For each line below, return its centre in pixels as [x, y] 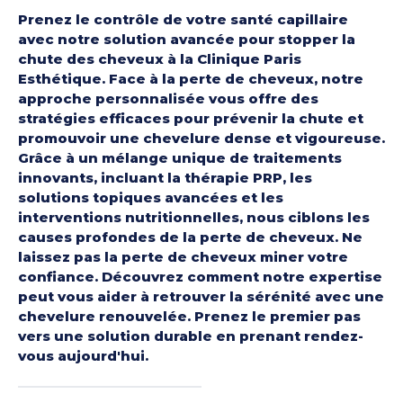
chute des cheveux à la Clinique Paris [160, 59]
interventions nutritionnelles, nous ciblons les [194, 218]
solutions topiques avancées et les [151, 198]
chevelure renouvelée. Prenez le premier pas [189, 317]
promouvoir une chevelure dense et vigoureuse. [201, 139]
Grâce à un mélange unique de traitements [180, 158]
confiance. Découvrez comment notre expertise [200, 277]
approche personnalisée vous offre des [168, 99]
